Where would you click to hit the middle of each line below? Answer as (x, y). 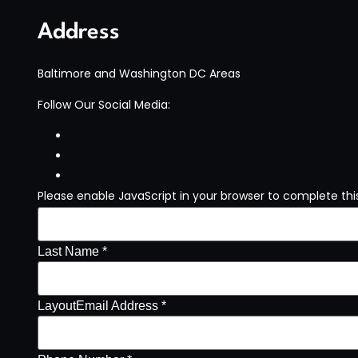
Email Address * (121, 305)
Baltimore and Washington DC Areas (139, 73)
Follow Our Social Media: (104, 104)
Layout (57, 305)
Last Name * (73, 251)
